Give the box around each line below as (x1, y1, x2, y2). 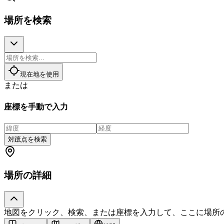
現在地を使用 (20, 70, 59, 78)
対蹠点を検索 (8, 135, 47, 143)
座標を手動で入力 (4, 102, 68, 111)
